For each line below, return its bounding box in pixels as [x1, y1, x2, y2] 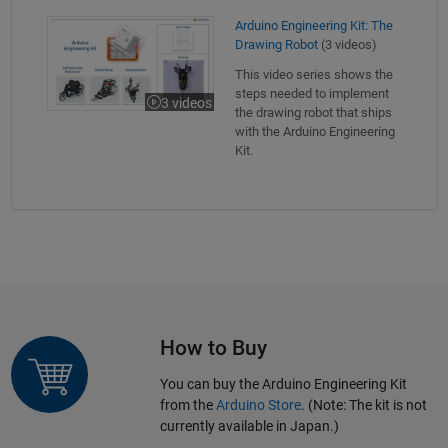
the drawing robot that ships [234, 104, 392, 120]
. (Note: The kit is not [300, 396, 427, 413]
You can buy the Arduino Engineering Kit [159, 375, 407, 392]
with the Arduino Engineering [234, 123, 395, 139]
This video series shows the [234, 66, 393, 82]
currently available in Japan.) [159, 417, 339, 434]
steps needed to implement [234, 85, 389, 101]
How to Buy [159, 335, 267, 360]
